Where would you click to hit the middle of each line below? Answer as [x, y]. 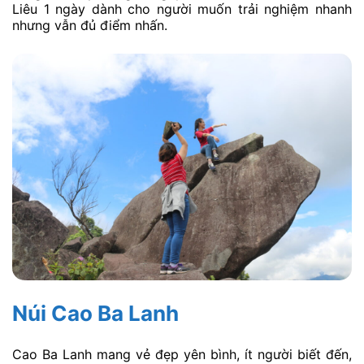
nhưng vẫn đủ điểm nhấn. [90, 25]
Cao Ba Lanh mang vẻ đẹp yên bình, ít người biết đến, [182, 354]
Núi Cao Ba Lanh [95, 313]
